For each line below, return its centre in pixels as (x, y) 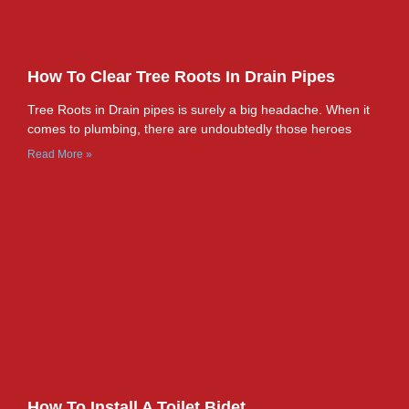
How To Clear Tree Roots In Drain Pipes (181, 77)
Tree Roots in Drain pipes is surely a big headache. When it (199, 110)
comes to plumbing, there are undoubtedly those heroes (189, 129)
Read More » (60, 155)
